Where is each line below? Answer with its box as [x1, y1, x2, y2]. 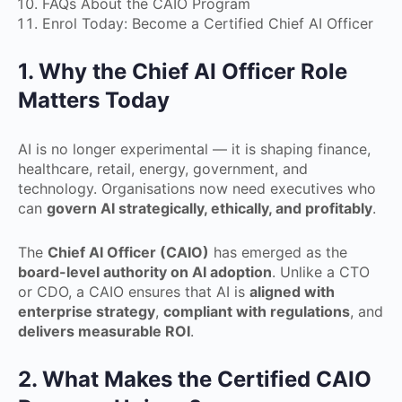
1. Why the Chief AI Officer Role [18, 57, 347, 84]
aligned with [249, 282, 335, 301]
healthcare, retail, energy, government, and [18, 159, 308, 178]
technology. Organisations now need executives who [18, 179, 376, 197]
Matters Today [18, 86, 170, 113]
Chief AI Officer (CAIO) [48, 242, 209, 261]
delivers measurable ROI [18, 321, 190, 340]
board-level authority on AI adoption [18, 262, 272, 281]
